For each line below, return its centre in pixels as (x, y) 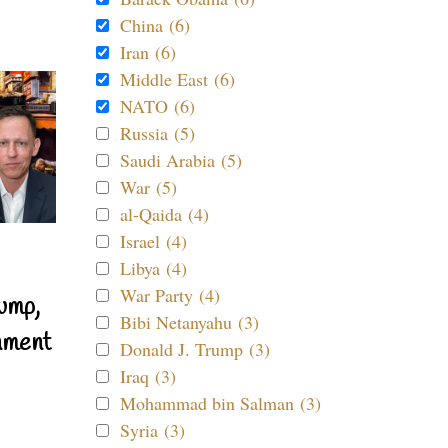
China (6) (155, 25)
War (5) (148, 187)
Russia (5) (157, 133)
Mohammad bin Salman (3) (220, 403)
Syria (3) (152, 430)
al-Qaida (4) (164, 214)
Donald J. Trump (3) (195, 349)
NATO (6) (157, 106)
